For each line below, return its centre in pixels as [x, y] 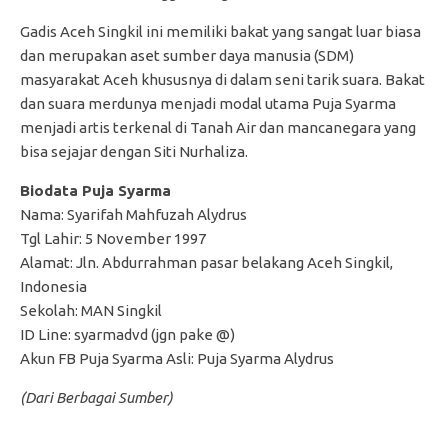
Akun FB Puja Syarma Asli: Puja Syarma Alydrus [177, 358]
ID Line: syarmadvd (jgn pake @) [127, 334]
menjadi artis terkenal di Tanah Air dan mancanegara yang [218, 127]
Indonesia [53, 286]
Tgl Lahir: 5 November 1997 [113, 238]
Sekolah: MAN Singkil [91, 310]
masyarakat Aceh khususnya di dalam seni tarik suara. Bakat [222, 79]
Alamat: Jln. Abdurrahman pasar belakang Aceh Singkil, [206, 262]
